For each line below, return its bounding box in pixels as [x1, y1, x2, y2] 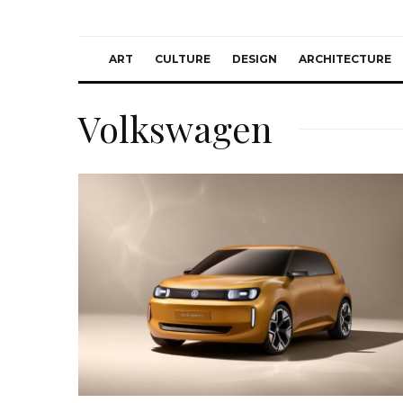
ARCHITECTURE [299, 52, 391, 66]
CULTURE [155, 52, 210, 66]
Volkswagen [78, 104, 273, 152]
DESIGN [232, 52, 277, 66]
